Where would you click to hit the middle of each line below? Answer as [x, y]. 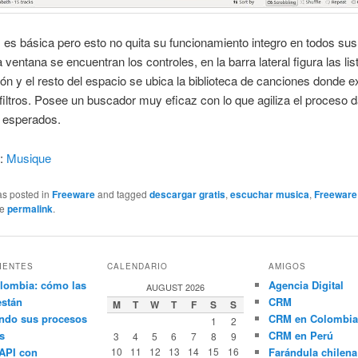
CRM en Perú [300, 335]
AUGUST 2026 [175, 286]
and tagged [123, 194]
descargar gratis [188, 195]
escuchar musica [270, 195]
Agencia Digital [306, 284]
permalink [30, 209]
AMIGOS [287, 266]
